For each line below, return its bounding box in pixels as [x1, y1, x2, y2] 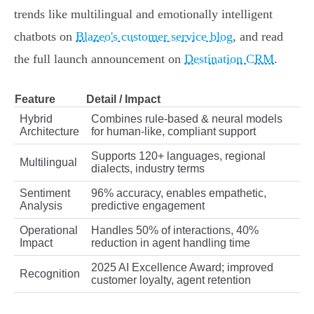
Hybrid [20, 113, 53, 125]
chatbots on [14, 29, 76, 44]
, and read [233, 29, 283, 44]
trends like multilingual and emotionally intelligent [14, 7, 273, 22]
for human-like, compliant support [91, 125, 256, 138]
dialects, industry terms [91, 163, 205, 175]
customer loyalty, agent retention [91, 274, 251, 287]
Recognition [20, 268, 80, 280]
